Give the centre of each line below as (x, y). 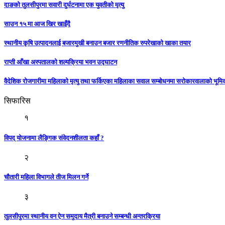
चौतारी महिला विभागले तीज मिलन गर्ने (46, 177)
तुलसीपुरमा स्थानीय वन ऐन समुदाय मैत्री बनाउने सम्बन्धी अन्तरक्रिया (82, 216)
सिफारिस (17, 101)
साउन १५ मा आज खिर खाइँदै (37, 24)
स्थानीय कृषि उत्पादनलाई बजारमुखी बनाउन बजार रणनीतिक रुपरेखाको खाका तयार (97, 43)
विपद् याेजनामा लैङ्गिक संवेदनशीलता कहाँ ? (54, 138)
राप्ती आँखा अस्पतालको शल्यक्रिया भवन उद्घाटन (61, 62)
